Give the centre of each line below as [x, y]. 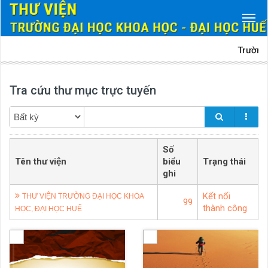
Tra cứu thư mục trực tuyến [83, 90]
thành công [225, 208]
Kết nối [217, 196]
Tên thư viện [41, 162]
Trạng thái [224, 162]
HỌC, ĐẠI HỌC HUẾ [48, 209]
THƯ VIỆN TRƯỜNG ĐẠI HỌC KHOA [83, 196]
